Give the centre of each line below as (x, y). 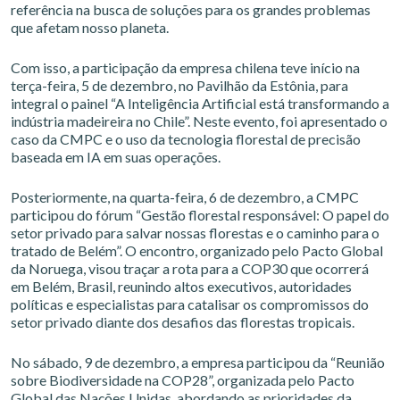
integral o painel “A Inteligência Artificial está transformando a (200, 103)
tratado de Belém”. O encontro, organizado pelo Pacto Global (197, 250)
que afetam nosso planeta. (90, 27)
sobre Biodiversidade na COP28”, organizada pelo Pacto (183, 380)
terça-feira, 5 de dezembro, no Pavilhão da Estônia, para (179, 85)
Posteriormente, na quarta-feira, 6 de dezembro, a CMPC (185, 197)
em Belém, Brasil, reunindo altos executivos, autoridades (181, 286)
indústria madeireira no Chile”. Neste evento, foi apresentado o (199, 121)
